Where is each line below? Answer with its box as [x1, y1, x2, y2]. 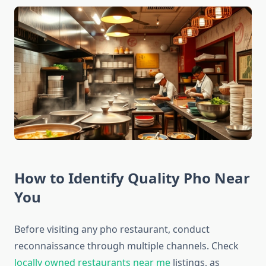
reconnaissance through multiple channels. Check [14, 239, 239, 253]
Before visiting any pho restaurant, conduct [14, 223, 210, 236]
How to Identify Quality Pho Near [14, 168, 250, 188]
